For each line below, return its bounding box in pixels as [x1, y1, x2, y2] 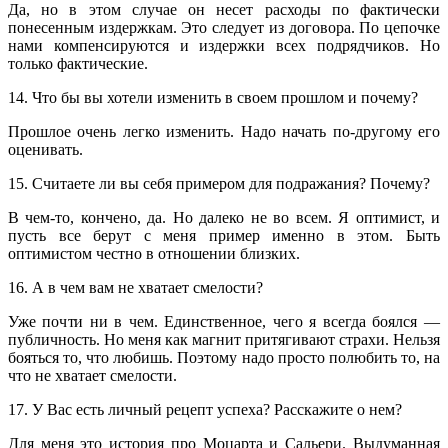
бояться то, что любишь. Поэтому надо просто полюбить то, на [8, 349, 440, 367]
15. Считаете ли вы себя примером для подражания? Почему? [8, 175, 430, 193]
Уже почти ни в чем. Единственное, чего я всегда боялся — [8, 313, 440, 331]
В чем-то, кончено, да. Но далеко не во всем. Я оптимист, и [8, 209, 440, 227]
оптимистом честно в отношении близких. [8, 245, 300, 263]
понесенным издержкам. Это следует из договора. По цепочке [8, 19, 440, 37]
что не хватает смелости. [8, 367, 177, 385]
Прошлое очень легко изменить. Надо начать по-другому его [8, 123, 440, 141]
